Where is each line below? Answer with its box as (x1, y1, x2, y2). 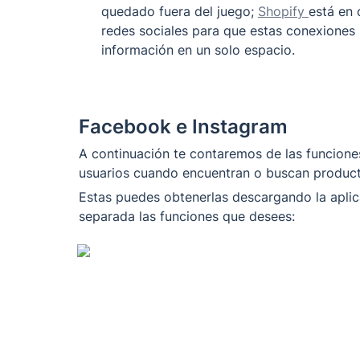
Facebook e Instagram (79, 114, 292, 138)
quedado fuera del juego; (101, 2, 258, 19)
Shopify (258, 2, 309, 19)
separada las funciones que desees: (79, 207, 299, 224)
